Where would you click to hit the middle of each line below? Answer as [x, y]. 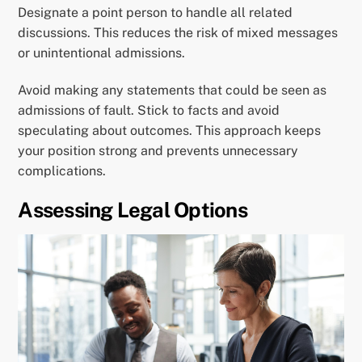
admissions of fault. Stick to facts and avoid [149, 110]
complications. [62, 170]
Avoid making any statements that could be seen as [173, 90]
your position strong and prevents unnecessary [158, 150]
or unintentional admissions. [102, 53]
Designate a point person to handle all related [156, 12]
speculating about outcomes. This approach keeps [170, 130]
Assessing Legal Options [133, 210]
